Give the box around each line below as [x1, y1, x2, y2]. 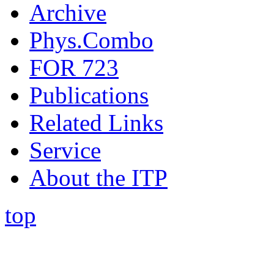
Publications [29, 82, 149, 109]
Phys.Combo [29, 27, 154, 54]
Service [29, 137, 101, 164]
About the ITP [29, 165, 168, 191]
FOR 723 [29, 54, 119, 81]
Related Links [29, 109, 163, 136]
